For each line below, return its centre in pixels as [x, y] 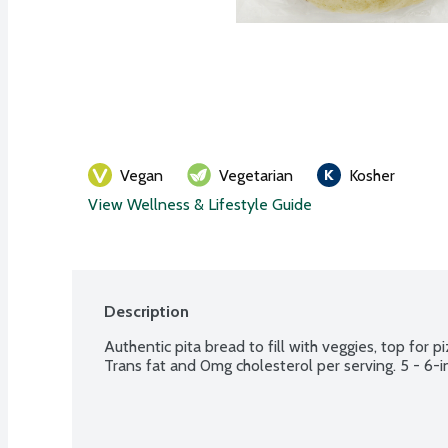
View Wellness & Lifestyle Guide [200, 204]
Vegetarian [256, 175]
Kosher [372, 175]
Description [146, 311]
